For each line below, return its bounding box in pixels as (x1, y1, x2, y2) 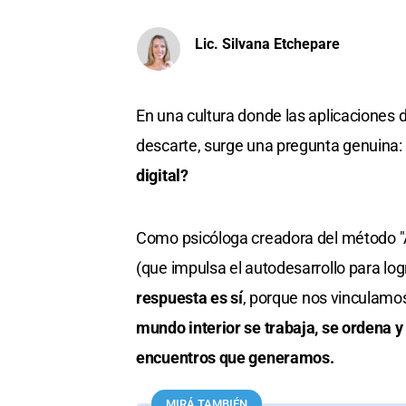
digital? (136, 166, 188, 186)
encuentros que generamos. (136, 348, 334, 368)
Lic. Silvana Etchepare (195, 34, 340, 53)
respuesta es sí (136, 288, 243, 308)
